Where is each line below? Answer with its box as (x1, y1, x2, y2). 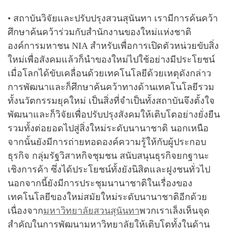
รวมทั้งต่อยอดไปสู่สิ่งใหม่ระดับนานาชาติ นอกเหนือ (8, 123, 209, 133)
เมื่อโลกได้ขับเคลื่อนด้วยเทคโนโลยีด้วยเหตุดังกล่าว (8, 68, 211, 78)
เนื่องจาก (8, 205, 43, 216)
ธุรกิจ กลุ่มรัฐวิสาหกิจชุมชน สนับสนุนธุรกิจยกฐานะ (8, 150, 209, 161)
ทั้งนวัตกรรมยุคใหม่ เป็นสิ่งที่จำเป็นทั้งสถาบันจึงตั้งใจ (8, 95, 215, 106)
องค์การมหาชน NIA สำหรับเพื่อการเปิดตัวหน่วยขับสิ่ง (8, 40, 219, 51)
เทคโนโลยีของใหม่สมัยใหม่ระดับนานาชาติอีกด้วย (8, 191, 207, 202)
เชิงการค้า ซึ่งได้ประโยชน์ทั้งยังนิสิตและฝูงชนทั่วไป (8, 164, 210, 175)
